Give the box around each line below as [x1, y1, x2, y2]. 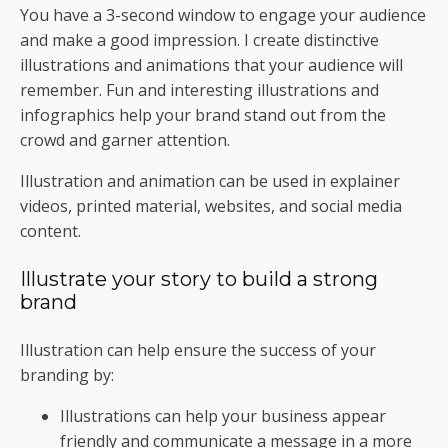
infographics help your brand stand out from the [20, 103, 386, 126]
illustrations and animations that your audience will [20, 53, 403, 76]
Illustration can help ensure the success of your [20, 338, 376, 361]
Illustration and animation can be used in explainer [20, 169, 400, 192]
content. [20, 219, 85, 242]
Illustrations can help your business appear [60, 404, 386, 427]
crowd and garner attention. [20, 128, 230, 151]
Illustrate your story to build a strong [20, 266, 378, 291]
